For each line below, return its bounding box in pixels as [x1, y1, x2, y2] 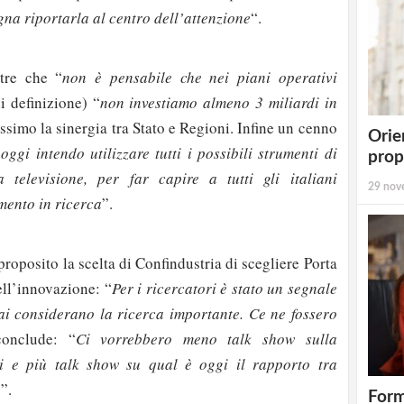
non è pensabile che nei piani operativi [62, 66, 337, 87]
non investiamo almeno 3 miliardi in [99, 91, 337, 113]
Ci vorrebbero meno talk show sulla [75, 328, 337, 350]
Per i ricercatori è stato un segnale [111, 278, 337, 299]
